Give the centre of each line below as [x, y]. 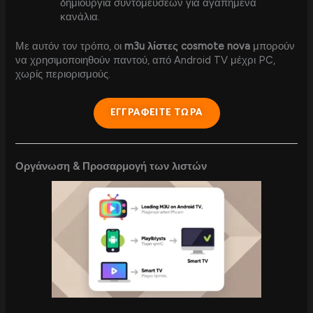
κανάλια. [80, 17]
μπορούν [273, 46]
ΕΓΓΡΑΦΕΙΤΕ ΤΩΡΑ [156, 112]
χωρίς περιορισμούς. [63, 74]
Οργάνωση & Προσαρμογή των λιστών [111, 167]
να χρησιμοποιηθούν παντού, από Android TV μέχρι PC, [146, 60]
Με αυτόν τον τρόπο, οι [70, 46]
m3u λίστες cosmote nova [188, 46]
